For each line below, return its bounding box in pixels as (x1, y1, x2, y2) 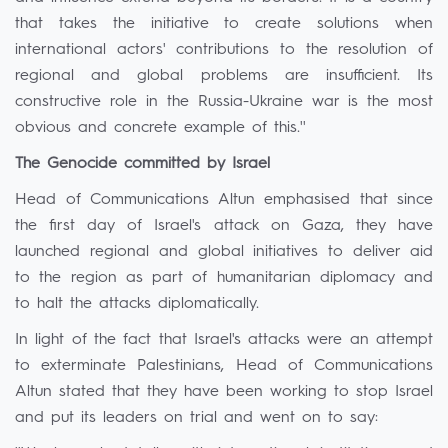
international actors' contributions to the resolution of (15, 42, 433, 58)
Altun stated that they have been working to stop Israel (15, 384, 433, 400)
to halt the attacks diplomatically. (15, 296, 259, 312)
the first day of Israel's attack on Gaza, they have (15, 218, 433, 234)
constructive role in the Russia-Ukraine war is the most (15, 94, 433, 110)
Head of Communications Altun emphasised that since (15, 192, 433, 208)
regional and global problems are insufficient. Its (15, 68, 433, 84)
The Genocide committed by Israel (15, 156, 270, 172)
